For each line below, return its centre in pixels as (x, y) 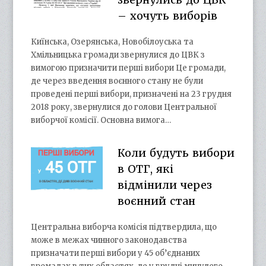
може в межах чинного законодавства (109, 240)
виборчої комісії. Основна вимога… (101, 121)
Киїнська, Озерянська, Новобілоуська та (113, 42)
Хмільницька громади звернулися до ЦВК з (118, 55)
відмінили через (164, 185)
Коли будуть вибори (176, 153)
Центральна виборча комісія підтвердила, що (124, 227)
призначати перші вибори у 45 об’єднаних (116, 254)
